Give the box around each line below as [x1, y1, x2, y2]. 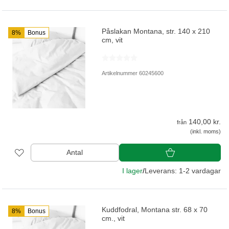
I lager [122, 167, 143, 175]
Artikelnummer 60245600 [102, 70, 164, 77]
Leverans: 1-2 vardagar [145, 167, 221, 175]
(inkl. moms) [190, 128, 221, 135]
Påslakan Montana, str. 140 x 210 [102, 27, 211, 36]
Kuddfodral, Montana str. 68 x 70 [102, 205, 208, 214]
